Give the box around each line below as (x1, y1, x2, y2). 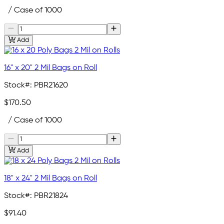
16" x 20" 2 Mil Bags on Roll (4, 64, 97, 72)
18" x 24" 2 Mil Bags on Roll (4, 174, 97, 182)
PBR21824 (34, 191, 68, 200)
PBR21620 (34, 81, 68, 90)
